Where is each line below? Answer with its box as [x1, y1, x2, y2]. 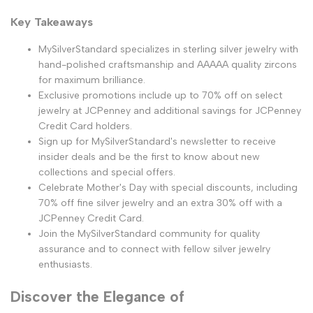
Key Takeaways [10, 14, 93, 29]
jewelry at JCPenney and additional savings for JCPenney [38, 105, 301, 117]
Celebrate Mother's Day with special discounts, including [38, 182, 298, 194]
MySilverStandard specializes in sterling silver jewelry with [38, 43, 298, 56]
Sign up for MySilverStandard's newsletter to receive [38, 136, 276, 148]
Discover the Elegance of [10, 287, 184, 305]
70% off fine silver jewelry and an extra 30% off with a [38, 197, 282, 210]
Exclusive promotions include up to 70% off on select [38, 89, 282, 102]
